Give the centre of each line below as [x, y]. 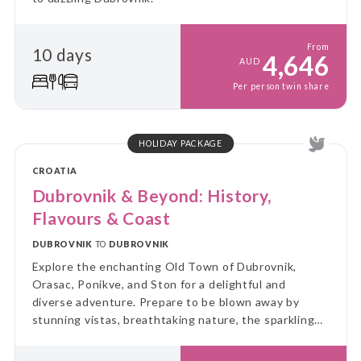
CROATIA [54, 171]
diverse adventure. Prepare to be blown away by [166, 302]
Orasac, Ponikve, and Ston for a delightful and [159, 284]
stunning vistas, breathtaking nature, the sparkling [173, 320]
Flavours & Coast [101, 218]
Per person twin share [281, 87]
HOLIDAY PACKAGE [180, 144]
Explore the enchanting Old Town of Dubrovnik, [164, 267]
